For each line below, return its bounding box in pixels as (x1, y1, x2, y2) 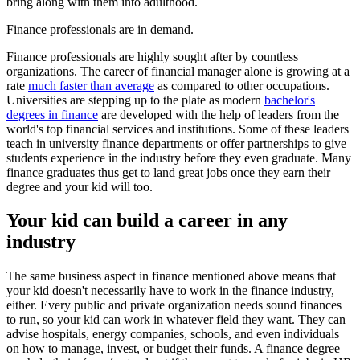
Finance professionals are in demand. (6, 22, 194, 36)
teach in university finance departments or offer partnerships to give (6, 136, 346, 150)
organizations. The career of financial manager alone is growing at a (6, 63, 350, 78)
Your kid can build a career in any (6, 210, 288, 231)
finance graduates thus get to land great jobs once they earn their (6, 165, 330, 179)
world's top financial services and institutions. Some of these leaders (6, 121, 349, 136)
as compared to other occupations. (154, 78, 329, 92)
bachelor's (264, 92, 315, 107)
